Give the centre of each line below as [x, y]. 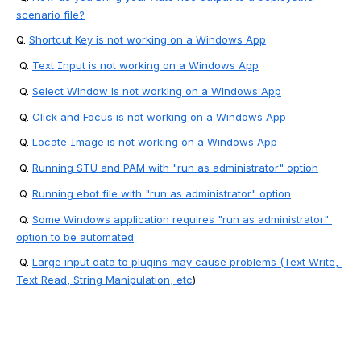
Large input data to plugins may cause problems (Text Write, [185, 262]
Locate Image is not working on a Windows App [155, 142]
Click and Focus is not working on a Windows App [159, 116]
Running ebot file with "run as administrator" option [162, 193]
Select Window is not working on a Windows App [157, 91]
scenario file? [50, 14]
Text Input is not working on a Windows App [145, 65]
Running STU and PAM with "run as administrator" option [175, 168]
